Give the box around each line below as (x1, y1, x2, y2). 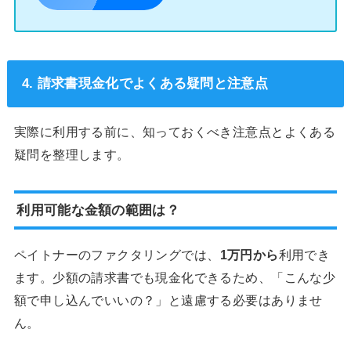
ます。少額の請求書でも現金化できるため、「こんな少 (13, 270, 336, 284)
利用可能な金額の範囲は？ (16, 201, 179, 218)
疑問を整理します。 (13, 147, 130, 162)
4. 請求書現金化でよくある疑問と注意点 (21, 75, 268, 92)
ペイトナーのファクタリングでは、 (13, 247, 220, 262)
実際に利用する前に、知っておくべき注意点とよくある (13, 125, 336, 139)
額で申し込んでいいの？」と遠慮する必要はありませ (13, 292, 323, 307)
